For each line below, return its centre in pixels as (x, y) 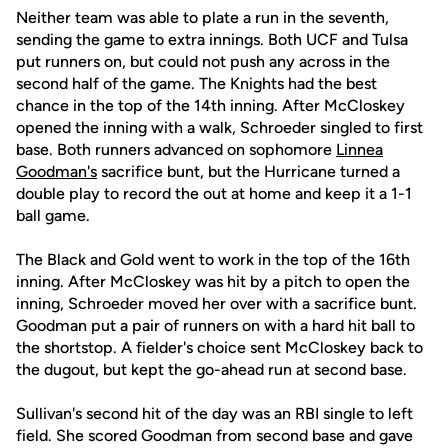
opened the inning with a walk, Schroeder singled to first (219, 127)
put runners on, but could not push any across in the (203, 61)
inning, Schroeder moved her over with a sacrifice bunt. (216, 303)
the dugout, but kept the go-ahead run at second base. (211, 369)
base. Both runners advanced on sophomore (176, 149)
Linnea (359, 149)
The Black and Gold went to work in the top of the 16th (213, 259)
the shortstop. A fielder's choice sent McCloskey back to (219, 347)
